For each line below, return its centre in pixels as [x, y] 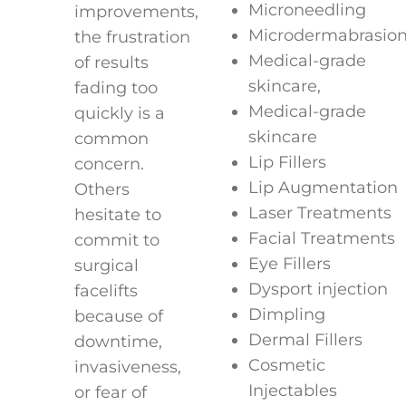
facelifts [106, 290]
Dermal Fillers [305, 339]
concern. [109, 164]
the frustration [132, 37]
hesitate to [117, 214]
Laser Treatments [320, 213]
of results [111, 62]
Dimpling [287, 314]
